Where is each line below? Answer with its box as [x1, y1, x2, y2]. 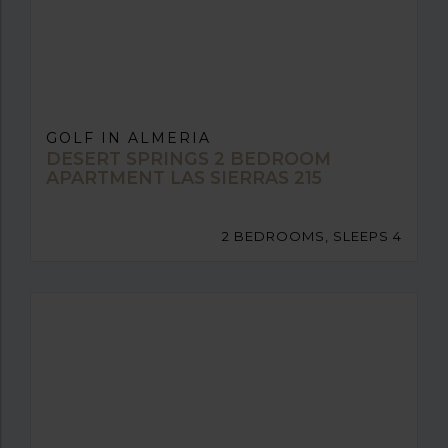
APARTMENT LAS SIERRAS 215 [46, 166, 322, 188]
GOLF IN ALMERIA [46, 128, 211, 147]
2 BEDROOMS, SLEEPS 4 [222, 227, 402, 244]
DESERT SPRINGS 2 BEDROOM [46, 147, 331, 169]
